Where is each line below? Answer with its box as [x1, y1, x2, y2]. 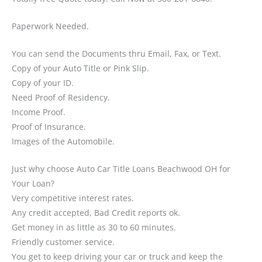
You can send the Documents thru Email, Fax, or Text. [12, 47, 221, 59]
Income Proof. [12, 106, 65, 118]
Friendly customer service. [12, 236, 115, 247]
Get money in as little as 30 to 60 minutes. [12, 221, 176, 233]
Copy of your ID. [12, 77, 74, 88]
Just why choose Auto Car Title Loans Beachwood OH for [12, 163, 230, 174]
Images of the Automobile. [12, 135, 115, 147]
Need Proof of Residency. [12, 91, 110, 103]
